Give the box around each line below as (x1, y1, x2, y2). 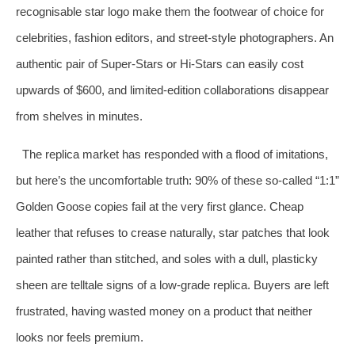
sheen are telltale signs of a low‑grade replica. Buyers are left (16, 277, 329, 292)
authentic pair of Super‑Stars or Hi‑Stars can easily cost (16, 56, 303, 71)
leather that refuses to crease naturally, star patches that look (16, 225, 330, 239)
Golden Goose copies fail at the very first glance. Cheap (16, 199, 303, 213)
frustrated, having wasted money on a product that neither (16, 303, 312, 318)
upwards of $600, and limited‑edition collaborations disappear (16, 82, 329, 97)
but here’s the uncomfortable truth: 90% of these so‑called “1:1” (16, 173, 339, 187)
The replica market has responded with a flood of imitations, (21, 147, 328, 161)
